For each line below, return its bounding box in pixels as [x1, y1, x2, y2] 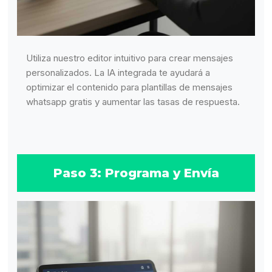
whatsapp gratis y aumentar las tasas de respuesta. [26, 96, 240, 108]
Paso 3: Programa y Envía [53, 166, 219, 181]
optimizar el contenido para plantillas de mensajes [26, 81, 233, 93]
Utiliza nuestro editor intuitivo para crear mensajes [26, 52, 234, 64]
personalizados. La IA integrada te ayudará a [26, 67, 211, 79]
